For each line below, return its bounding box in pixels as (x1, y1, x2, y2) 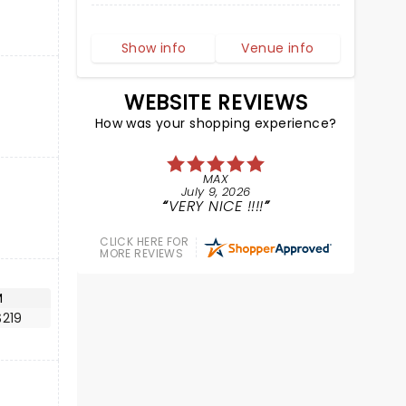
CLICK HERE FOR (100, 234, 189, 249)
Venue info (241, 39, 314, 57)
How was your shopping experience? (94, 114, 337, 132)
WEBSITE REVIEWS (124, 88, 308, 117)
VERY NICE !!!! (168, 196, 264, 217)
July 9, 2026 (180, 183, 251, 200)
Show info (121, 39, 187, 57)
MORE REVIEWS (100, 246, 184, 261)
